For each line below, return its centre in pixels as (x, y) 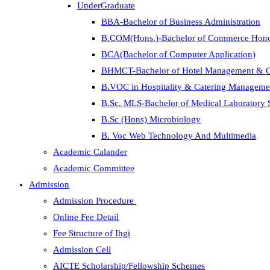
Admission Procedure (95, 201)
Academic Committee (94, 168)
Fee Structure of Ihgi (92, 233)
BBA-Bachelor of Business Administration (181, 22)
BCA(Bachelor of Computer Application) (178, 54)
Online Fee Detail (86, 217)
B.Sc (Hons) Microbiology (151, 119)
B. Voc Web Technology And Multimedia (179, 136)
